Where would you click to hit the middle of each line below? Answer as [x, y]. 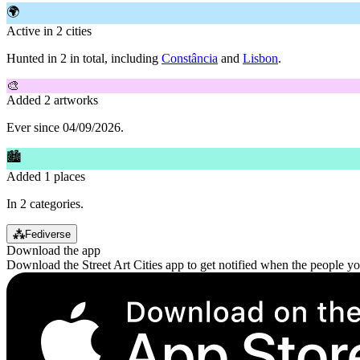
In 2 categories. [45, 203]
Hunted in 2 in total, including [84, 58]
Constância [190, 58]
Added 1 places [46, 176]
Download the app [53, 250]
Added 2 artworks [52, 100]
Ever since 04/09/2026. [65, 127]
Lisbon [260, 58]
